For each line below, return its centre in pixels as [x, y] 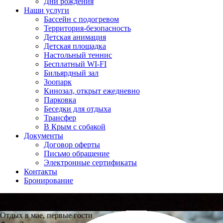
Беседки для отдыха [77, 109]
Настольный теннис [78, 55]
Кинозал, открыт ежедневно [92, 91]
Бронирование [49, 180]
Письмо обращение [77, 154]
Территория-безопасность [87, 28]
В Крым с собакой [75, 127]
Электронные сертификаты [90, 163]
